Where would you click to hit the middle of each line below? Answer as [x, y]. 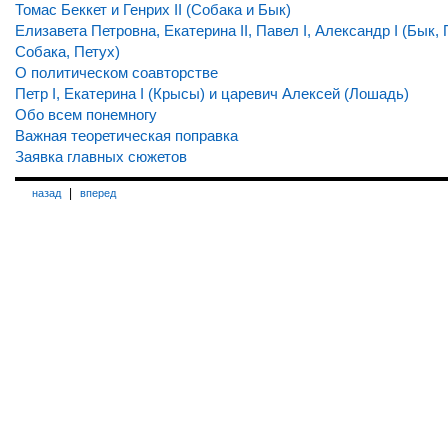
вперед [98, 193]
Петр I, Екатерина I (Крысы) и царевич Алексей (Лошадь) [212, 93]
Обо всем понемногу [86, 114]
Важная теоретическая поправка [126, 135]
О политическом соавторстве [116, 72]
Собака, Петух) [67, 51]
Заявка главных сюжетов [101, 156]
